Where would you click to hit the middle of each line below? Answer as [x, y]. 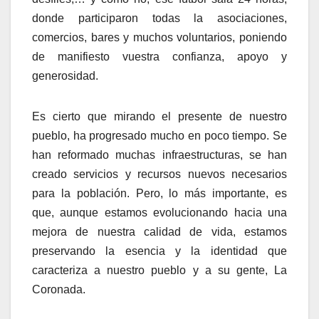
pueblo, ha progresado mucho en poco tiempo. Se [159, 136]
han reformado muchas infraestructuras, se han [159, 155]
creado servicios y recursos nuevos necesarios [159, 174]
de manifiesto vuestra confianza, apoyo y [159, 57]
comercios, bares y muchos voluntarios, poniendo [159, 38]
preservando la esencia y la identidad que [159, 251]
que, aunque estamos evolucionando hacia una [159, 213]
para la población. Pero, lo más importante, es [159, 194]
